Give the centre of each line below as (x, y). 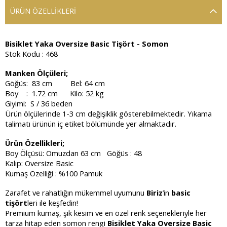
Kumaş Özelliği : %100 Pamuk (54, 173)
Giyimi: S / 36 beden (39, 103)
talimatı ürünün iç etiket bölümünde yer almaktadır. (91, 123)
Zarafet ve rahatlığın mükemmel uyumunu (76, 192)
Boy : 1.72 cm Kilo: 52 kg (54, 93)
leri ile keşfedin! (53, 202)
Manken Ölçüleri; (36, 73)
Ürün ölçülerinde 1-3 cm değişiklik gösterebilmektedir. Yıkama (108, 113)
